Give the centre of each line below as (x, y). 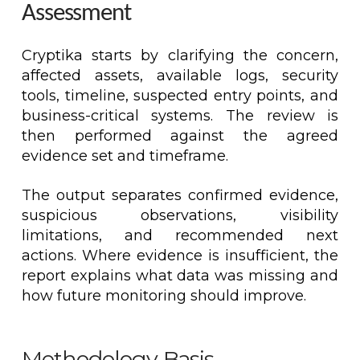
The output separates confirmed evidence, (180, 196)
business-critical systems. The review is (180, 116)
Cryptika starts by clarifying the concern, (180, 56)
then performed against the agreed (180, 136)
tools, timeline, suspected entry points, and (180, 96)
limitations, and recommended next (180, 236)
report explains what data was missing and (180, 276)
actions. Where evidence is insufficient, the (180, 256)
